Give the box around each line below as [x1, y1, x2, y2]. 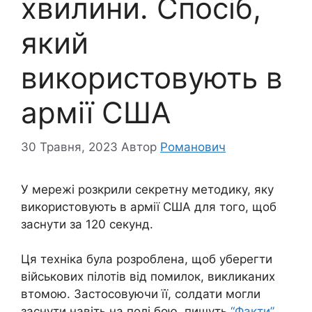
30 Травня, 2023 [21, 139, 118, 154]
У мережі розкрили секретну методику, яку [21, 182, 274, 196]
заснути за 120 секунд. [21, 217, 153, 231]
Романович [160, 139, 226, 154]
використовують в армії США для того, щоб [21, 199, 276, 214]
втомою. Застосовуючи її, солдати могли [21, 287, 260, 302]
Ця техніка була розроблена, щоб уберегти [21, 252, 272, 267]
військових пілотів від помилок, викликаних [21, 270, 275, 284]
